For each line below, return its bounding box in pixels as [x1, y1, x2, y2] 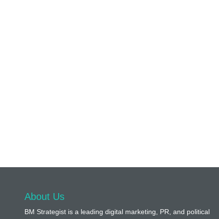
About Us [24, 191, 65, 202]
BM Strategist [24, 208, 66, 216]
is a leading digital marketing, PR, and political [66, 208, 210, 216]
